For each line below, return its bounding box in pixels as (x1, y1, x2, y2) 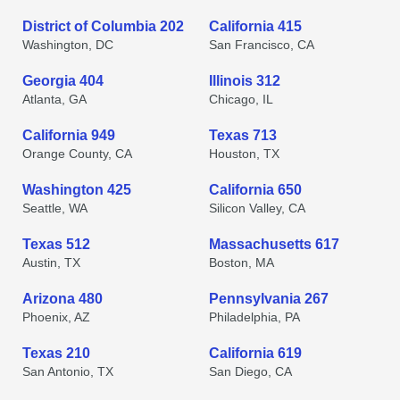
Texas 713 (209, 128, 277, 143)
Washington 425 (22, 182, 131, 197)
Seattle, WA (22, 201, 87, 215)
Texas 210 (22, 346, 90, 361)
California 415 (209, 19, 302, 34)
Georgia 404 (22, 73, 104, 88)
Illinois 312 (209, 73, 280, 88)
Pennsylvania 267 (209, 291, 329, 306)
